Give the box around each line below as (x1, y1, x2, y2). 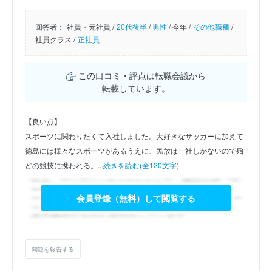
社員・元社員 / (67, 21, 114, 32)
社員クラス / (35, 33, 75, 44)
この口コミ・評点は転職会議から (75, 69, 206, 81)
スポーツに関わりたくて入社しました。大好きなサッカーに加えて (25, 130, 243, 141)
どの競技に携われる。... (25, 159, 103, 170)
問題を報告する (32, 244, 74, 253)
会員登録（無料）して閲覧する (76, 192, 195, 205)
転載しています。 (102, 81, 170, 94)
